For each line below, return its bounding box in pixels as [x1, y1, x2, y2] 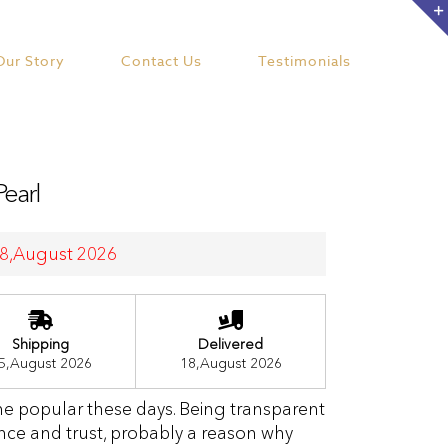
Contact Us [120, 52, 202, 70]
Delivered [198, 334, 263, 353]
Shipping [12, 334, 69, 353]
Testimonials [257, 52, 351, 70]
